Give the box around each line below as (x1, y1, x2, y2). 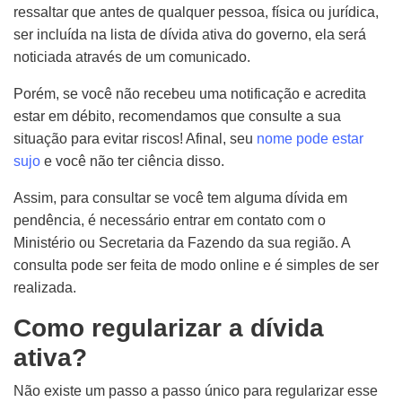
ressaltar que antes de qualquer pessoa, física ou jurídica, (13, 4, 379, 20)
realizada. (13, 280, 76, 295)
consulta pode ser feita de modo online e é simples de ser (13, 258, 379, 273)
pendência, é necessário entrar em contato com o (13, 213, 326, 228)
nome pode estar (257, 131, 363, 146)
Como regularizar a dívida (13, 314, 324, 342)
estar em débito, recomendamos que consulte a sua (13, 109, 341, 124)
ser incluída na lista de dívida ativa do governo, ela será (13, 27, 366, 42)
